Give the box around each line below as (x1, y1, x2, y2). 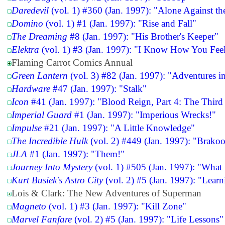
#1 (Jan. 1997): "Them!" (27, 149, 125, 160)
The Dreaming (12, 31, 68, 42)
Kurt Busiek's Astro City (12, 175, 103, 186)
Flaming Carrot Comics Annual (12, 57, 133, 68)
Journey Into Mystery (12, 162, 93, 173)
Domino (12, 18, 44, 29)
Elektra (12, 44, 40, 55)
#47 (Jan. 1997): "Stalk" (50, 83, 147, 94)
